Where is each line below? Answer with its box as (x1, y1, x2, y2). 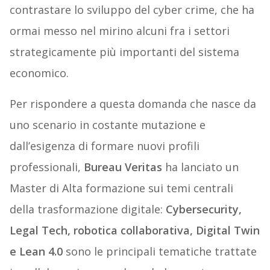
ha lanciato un (162, 160, 239, 175)
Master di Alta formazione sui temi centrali (9, 181, 233, 196)
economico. (9, 66, 69, 81)
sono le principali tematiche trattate (62, 244, 257, 259)
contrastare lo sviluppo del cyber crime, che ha (9, 2, 254, 17)
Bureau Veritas (80, 160, 162, 175)
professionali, (9, 160, 81, 175)
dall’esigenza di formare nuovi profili (9, 139, 199, 154)
